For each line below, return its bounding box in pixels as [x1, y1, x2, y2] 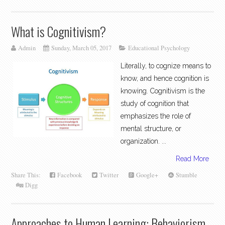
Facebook [55, 171, 82, 180]
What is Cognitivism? [11, 21, 106, 41]
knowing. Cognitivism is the [121, 87, 205, 95]
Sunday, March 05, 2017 [51, 43, 112, 52]
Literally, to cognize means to [121, 62, 211, 70]
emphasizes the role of [121, 112, 191, 121]
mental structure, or [121, 125, 182, 133]
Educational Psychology [128, 43, 190, 52]
